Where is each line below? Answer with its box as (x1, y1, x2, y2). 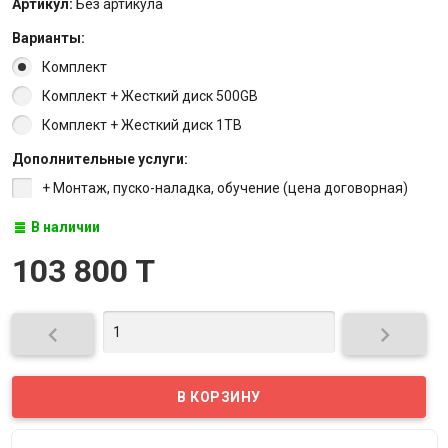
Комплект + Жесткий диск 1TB (41, 117, 242, 134)
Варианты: (11, 30, 85, 47)
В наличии (31, 219, 100, 236)
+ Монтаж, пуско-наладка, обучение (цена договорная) (41, 180, 408, 197)
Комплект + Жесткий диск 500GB (41, 88, 258, 105)
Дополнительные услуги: (11, 151, 188, 168)
